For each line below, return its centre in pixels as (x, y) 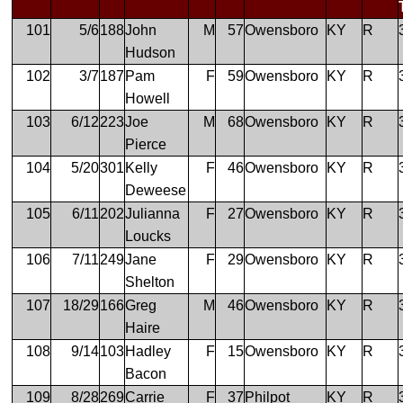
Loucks (148, 236)
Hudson (151, 52)
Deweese (156, 190)
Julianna (153, 213)
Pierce (146, 144)
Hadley (148, 351)
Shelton (150, 282)
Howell (148, 98)
